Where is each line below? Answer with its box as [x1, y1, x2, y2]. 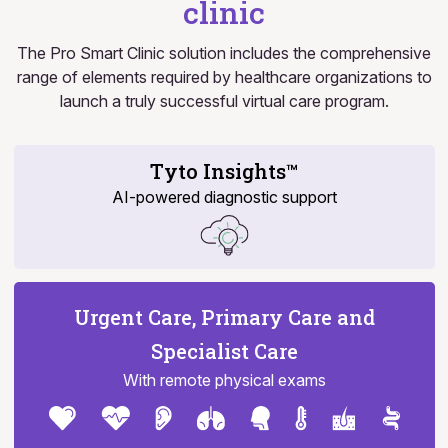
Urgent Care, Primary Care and [73, 304, 375, 331]
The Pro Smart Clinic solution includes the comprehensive [17, 43, 431, 64]
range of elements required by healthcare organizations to [16, 67, 432, 88]
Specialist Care [150, 338, 298, 365]
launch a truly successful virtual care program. [59, 91, 389, 112]
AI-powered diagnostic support [111, 187, 337, 208]
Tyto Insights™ [150, 158, 298, 185]
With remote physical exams [122, 370, 326, 391]
